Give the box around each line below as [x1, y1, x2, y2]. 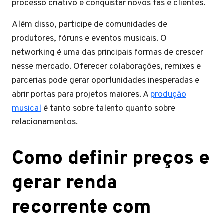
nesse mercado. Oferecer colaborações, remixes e [12, 61, 201, 72]
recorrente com [12, 196, 151, 220]
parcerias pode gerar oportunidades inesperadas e [12, 75, 199, 86]
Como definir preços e [12, 147, 210, 171]
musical [12, 103, 41, 114]
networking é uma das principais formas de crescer [12, 47, 203, 58]
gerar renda [12, 171, 117, 196]
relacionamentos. [12, 116, 78, 128]
